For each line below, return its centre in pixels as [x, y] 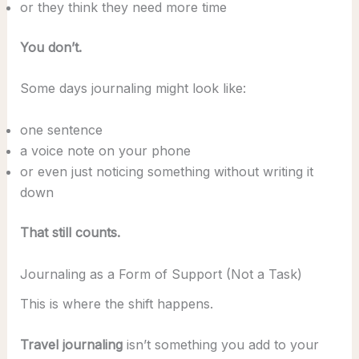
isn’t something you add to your [220, 345]
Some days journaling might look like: [133, 89]
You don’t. [50, 47]
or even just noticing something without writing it [166, 172]
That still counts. [70, 233]
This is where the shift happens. [116, 303]
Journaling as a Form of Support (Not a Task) [161, 274]
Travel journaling [71, 345]
